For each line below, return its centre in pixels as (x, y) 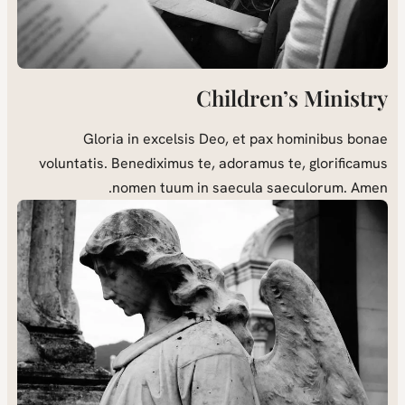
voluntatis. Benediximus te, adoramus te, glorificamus (228, 163)
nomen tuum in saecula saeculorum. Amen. (265, 187)
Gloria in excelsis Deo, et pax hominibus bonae (250, 138)
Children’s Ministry (307, 97)
